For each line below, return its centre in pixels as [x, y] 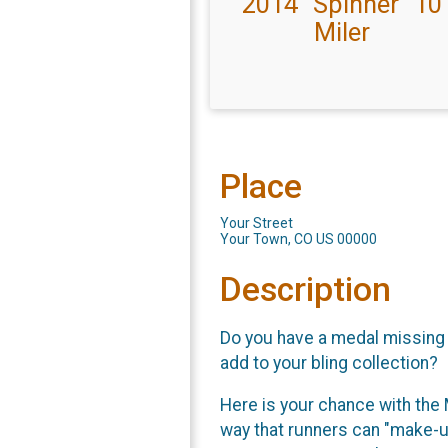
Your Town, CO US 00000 [298, 239]
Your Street [256, 223]
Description [305, 289]
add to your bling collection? [329, 362]
